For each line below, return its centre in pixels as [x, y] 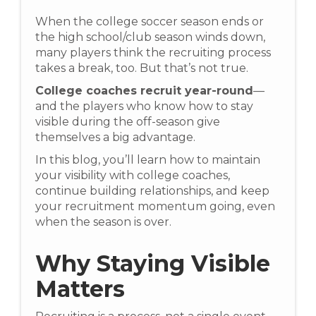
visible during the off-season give [128, 122]
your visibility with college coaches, [133, 175]
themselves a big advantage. [115, 137]
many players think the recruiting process [153, 53]
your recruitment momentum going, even [155, 206]
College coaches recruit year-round [144, 91]
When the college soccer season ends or [150, 22]
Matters [80, 289]
